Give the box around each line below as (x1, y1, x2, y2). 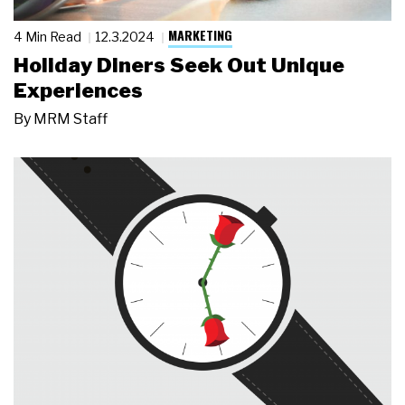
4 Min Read (14, 28, 84, 44)
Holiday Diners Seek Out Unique (14, 52, 344, 78)
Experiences (14, 77, 143, 103)
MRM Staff (33, 109, 108, 127)
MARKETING (168, 25, 232, 45)
